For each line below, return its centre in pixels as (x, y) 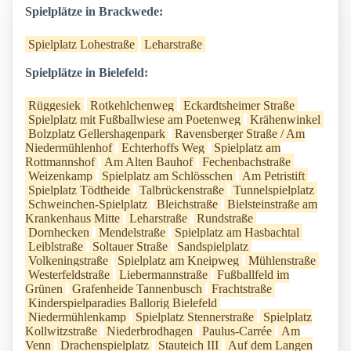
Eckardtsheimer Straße (239, 106)
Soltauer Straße (130, 247)
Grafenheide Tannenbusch (137, 289)
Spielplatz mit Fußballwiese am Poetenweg (134, 120)
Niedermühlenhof (69, 148)
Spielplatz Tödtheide (79, 190)
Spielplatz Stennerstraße (195, 317)
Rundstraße (225, 219)
